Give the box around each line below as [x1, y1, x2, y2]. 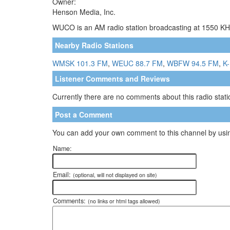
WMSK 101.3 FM [52, 57, 108, 68]
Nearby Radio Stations [55, 40, 133, 50]
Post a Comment [55, 109, 112, 120]
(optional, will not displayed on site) [73, 170, 157, 179]
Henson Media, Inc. [52, 6, 116, 17]
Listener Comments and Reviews [55, 73, 170, 84]
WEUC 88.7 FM [112, 57, 163, 68]
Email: [53, 169, 73, 179]
